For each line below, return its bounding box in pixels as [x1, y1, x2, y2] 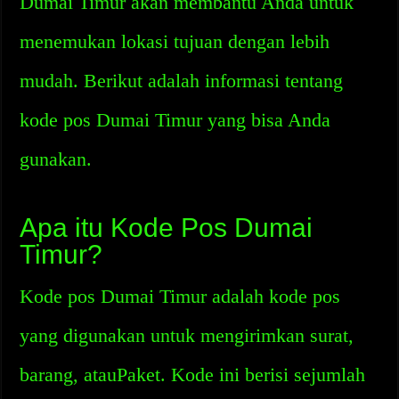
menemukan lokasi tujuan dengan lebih [20, 30, 330, 53]
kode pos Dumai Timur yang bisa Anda [20, 109, 331, 131]
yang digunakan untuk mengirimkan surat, [20, 324, 354, 346]
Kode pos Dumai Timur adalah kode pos [20, 285, 341, 307]
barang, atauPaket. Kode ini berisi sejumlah [20, 363, 366, 386]
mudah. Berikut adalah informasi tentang [20, 69, 344, 92]
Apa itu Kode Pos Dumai [20, 213, 313, 242]
